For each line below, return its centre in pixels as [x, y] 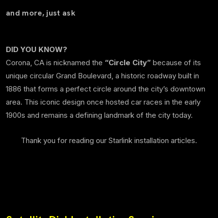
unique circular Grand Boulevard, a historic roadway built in [102, 76]
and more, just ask [41, 13]
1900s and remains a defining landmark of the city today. [99, 115]
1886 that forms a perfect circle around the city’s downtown [106, 89]
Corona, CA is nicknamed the [55, 63]
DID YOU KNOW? [36, 50]
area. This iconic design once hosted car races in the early [103, 102]
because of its [176, 63]
